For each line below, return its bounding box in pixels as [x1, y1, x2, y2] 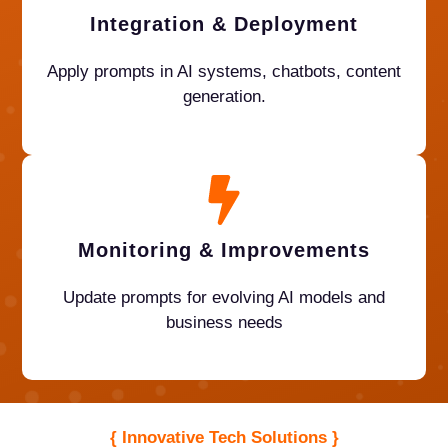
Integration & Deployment [90, 13, 358, 36]
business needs [165, 312, 283, 332]
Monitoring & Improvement [78, 238, 358, 261]
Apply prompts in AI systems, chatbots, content [47, 62, 401, 82]
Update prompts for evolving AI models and [63, 287, 385, 307]
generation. [182, 87, 266, 107]
